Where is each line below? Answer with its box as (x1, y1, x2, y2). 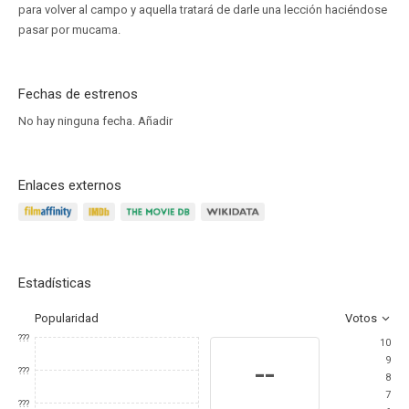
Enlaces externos (18, 177, 121, 194)
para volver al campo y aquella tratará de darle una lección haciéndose (18, 3, 387, 16)
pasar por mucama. (18, 23, 121, 37)
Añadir (138, 114, 173, 128)
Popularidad (35, 311, 99, 325)
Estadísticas (18, 275, 91, 291)
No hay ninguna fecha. (18, 114, 138, 128)
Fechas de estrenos (18, 86, 138, 102)
